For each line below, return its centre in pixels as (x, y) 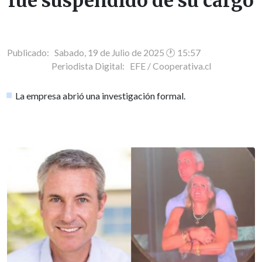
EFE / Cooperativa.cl (170, 66)
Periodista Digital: (90, 66)
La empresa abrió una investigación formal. (101, 95)
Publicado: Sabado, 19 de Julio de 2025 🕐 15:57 (104, 52)
